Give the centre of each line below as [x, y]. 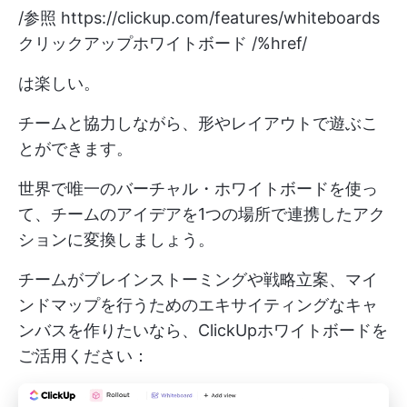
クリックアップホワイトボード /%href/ [163, 43]
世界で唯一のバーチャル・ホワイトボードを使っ [198, 188]
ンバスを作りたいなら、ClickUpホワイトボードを [203, 330]
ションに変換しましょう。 [116, 239]
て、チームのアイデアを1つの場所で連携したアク [202, 213]
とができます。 [75, 148]
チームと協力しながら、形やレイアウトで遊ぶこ [198, 123]
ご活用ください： [84, 355]
